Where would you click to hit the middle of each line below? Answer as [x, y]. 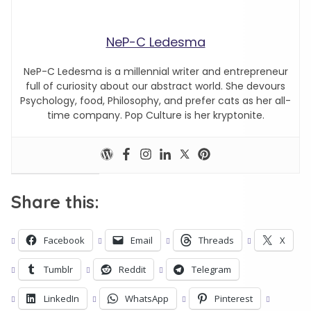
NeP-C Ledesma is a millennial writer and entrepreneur [155, 72]
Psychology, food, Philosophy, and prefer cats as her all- [155, 101]
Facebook [64, 240]
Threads [216, 240]
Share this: [55, 202]
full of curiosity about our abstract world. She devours [155, 86]
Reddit [132, 269]
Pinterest [234, 299]
